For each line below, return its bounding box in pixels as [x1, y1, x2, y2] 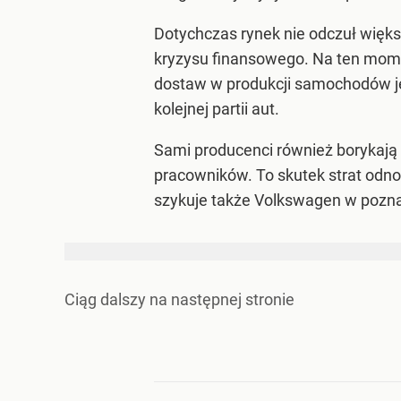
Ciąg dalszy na [64, 290, 171, 309]
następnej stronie [171, 290, 294, 309]
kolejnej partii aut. [154, 99, 279, 118]
